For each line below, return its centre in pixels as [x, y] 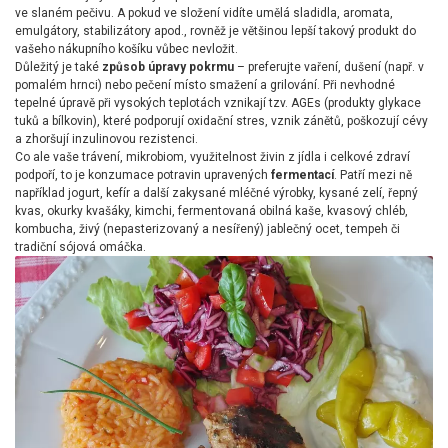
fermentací [302, 174]
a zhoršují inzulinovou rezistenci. [108, 138]
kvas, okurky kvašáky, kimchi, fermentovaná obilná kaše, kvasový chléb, [211, 210]
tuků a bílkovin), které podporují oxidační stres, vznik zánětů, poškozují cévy [221, 120]
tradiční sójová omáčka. [80, 246]
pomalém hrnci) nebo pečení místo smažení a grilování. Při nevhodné [205, 84]
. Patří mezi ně [373, 174]
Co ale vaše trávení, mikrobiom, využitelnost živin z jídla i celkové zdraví [212, 156]
